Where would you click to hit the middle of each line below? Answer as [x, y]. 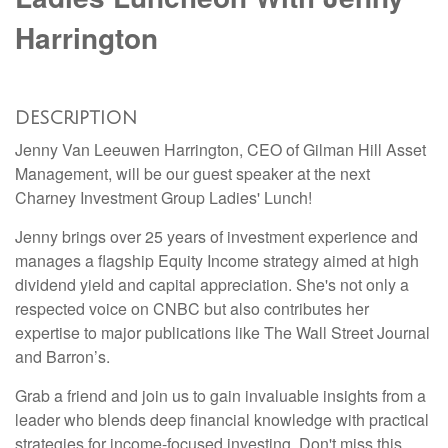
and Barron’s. [62, 357]
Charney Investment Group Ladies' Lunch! [165, 198]
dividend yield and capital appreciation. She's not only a [212, 285]
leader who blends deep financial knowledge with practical [222, 420]
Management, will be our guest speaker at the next [192, 174]
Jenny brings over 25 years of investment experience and [216, 237]
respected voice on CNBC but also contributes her [192, 309]
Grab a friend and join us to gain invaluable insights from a [220, 396]
